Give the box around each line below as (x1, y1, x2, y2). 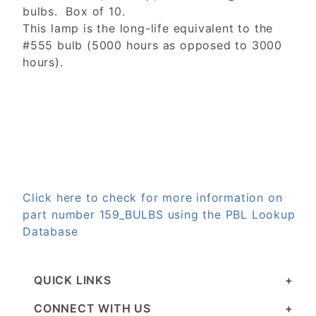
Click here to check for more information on (23, 190, 283, 205)
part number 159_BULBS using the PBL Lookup (23, 207, 296, 222)
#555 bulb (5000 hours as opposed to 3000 (23, 38, 282, 53)
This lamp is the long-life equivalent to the (23, 21, 274, 36)
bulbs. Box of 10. (23, 4, 126, 19)
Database (23, 224, 78, 239)
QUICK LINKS (34, 273, 111, 288)
